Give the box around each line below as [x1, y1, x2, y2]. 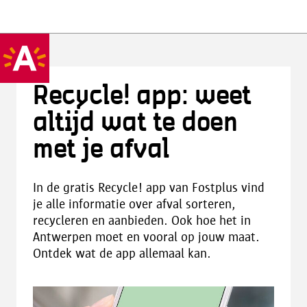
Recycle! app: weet [33, 84, 251, 109]
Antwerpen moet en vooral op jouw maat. [33, 230, 260, 244]
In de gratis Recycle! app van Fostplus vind [33, 180, 265, 195]
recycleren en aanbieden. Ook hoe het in [33, 213, 251, 228]
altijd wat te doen [33, 110, 238, 136]
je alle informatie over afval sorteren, [33, 197, 236, 211]
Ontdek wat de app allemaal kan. [33, 246, 211, 260]
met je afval [33, 137, 169, 162]
